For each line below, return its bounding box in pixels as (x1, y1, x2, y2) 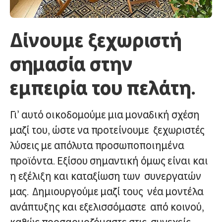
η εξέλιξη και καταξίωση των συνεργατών (10, 170, 201, 182)
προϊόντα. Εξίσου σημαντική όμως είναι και (10, 155, 208, 167)
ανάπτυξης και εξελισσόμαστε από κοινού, (10, 201, 204, 213)
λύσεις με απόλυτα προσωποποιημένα (10, 139, 184, 152)
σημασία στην (10, 52, 133, 75)
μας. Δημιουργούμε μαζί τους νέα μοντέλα (10, 185, 204, 198)
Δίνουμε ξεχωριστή (10, 28, 182, 52)
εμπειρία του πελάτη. (10, 75, 196, 99)
